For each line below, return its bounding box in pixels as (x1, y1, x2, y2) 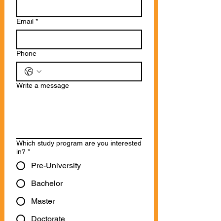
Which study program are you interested (16, 139, 142, 147)
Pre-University (31, 161, 81, 170)
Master (31, 196, 55, 206)
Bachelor (31, 179, 63, 188)
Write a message (16, 81, 69, 89)
